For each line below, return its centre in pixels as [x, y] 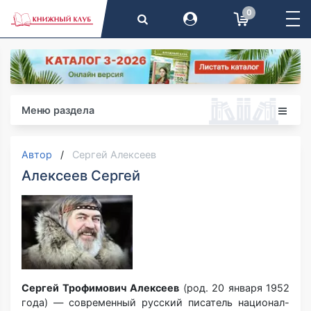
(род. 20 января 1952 [234, 288]
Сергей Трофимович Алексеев [100, 288]
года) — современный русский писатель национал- [155, 302]
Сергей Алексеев [114, 155]
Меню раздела [58, 110]
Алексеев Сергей [81, 176]
